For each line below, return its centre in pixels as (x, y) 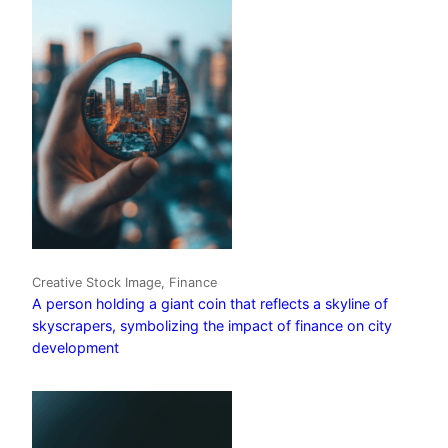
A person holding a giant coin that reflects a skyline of (210, 304)
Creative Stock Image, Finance (124, 283)
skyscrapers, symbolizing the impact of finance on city (212, 326)
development (75, 348)
